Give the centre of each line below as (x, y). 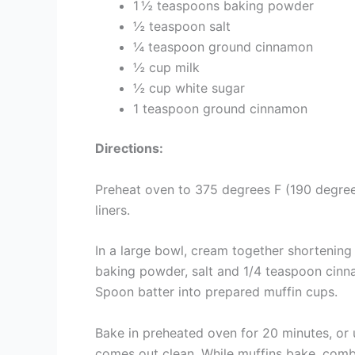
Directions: (129, 149)
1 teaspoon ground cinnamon (220, 109)
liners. (113, 210)
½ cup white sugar (189, 88)
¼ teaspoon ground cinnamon (223, 47)
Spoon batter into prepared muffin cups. (216, 292)
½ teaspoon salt (182, 27)
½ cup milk (166, 68)
